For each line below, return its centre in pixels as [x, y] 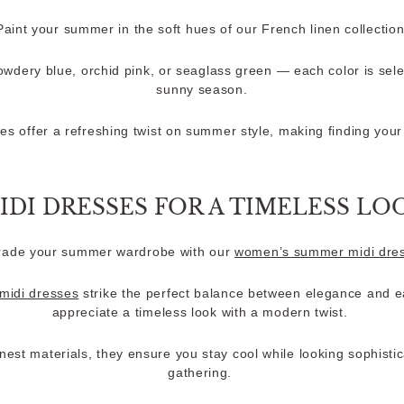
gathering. [202, 372]
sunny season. [202, 89]
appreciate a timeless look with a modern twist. [202, 312]
